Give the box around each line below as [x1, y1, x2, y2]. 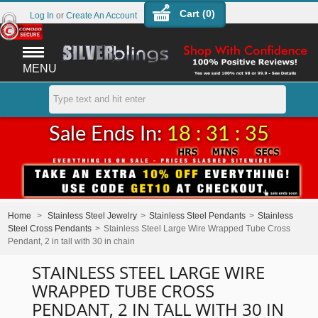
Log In [30, 11, 54, 21]
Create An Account [66, 11, 137, 21]
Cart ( [180, 8, 206, 19]
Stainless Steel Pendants [149, 211, 246, 221]
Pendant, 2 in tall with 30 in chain [8, 236, 136, 247]
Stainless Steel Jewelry [48, 211, 138, 221]
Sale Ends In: [49, 124, 167, 145]
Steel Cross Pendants [8, 224, 92, 234]
